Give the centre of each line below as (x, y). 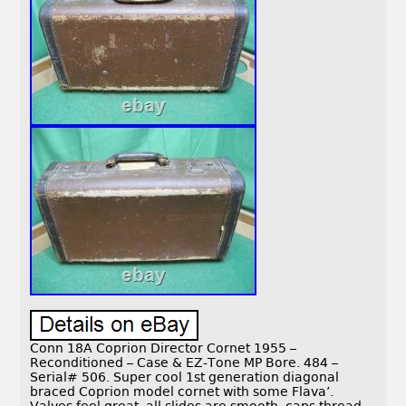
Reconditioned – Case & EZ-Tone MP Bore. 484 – (184, 363)
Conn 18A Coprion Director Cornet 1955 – (164, 348)
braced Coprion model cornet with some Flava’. (182, 392)
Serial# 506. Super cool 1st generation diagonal (185, 377)
